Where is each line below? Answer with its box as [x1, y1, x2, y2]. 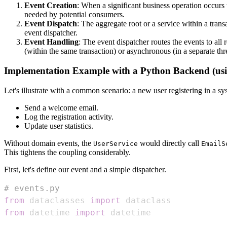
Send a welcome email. [24, 103, 98, 112]
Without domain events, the [4, 138, 93, 147]
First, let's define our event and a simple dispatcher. [4, 165, 166, 174]
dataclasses [24, 195, 90, 205]
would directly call [138, 138, 201, 147]
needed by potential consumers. [24, 10, 125, 19]
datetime [24, 207, 75, 217]
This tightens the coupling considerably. [4, 147, 131, 157]
